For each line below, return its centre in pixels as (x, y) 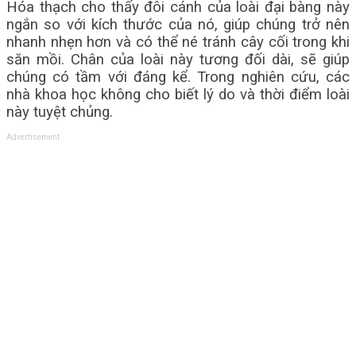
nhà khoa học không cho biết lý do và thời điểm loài (178, 95)
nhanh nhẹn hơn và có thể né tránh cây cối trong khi (178, 42)
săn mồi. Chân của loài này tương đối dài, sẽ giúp (178, 60)
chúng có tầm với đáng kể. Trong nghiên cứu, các (178, 77)
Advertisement (33, 137)
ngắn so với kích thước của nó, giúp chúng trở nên (178, 25)
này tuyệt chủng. (60, 112)
